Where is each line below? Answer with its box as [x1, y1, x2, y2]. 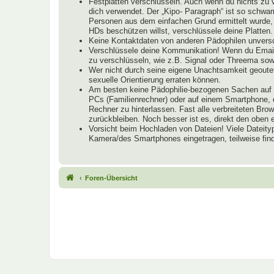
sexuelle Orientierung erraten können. [89, 75, 221, 85]
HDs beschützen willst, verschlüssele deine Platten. [89, 26, 273, 36]
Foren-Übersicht [85, 174, 138, 182]
